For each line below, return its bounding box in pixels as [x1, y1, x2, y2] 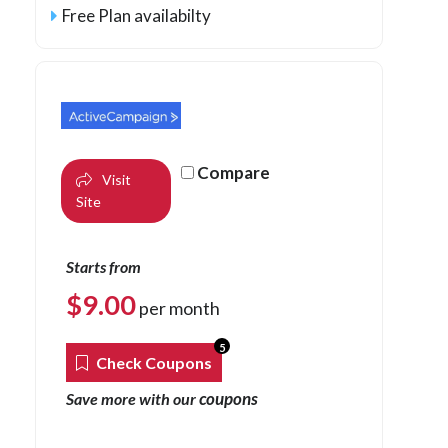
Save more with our [66, 388, 199, 408]
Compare [197, 161, 270, 183]
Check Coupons [93, 352, 212, 372]
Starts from [66, 256, 141, 276]
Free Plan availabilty [62, 5, 211, 27]
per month [136, 296, 220, 319]
